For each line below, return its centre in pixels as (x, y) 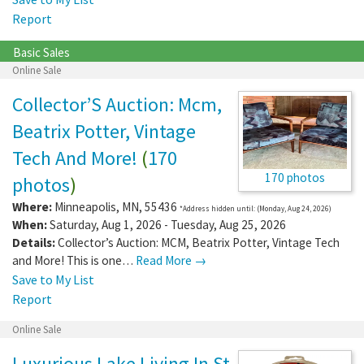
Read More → (171, 260)
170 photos (295, 177)
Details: (34, 242)
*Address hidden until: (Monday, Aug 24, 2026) (256, 208)
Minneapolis (85, 206)
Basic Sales (41, 52)
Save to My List (53, 279)
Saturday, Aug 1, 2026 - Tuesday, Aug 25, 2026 (167, 224)
